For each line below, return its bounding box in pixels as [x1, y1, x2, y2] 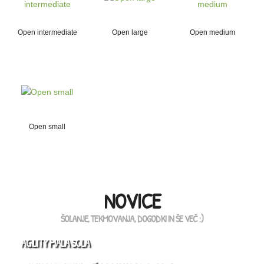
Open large [111, 28, 148, 37]
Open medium [189, 28, 235, 37]
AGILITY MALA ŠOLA [21, 236, 90, 250]
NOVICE [103, 186, 161, 215]
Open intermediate [17, 28, 77, 37]
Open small [29, 123, 65, 131]
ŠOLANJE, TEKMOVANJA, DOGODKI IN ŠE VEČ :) [61, 212, 203, 225]
